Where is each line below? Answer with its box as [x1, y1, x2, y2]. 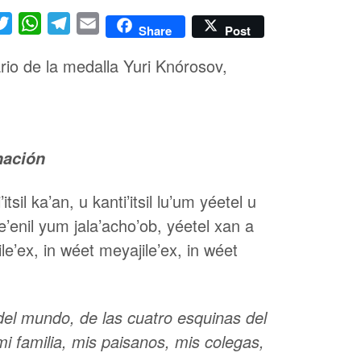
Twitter [12, 14, 49, 32]
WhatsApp [41, 14, 101, 32]
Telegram [70, 14, 123, 32]
